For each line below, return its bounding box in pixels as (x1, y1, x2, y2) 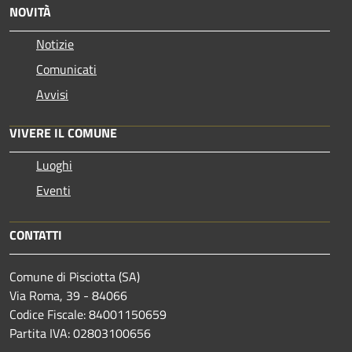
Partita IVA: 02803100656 (9, 323, 151, 343)
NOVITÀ (9, 2, 51, 21)
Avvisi (36, 84, 68, 104)
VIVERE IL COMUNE (9, 123, 117, 142)
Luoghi (36, 155, 72, 174)
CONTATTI (9, 225, 62, 244)
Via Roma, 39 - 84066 (9, 285, 127, 305)
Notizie (36, 34, 74, 53)
